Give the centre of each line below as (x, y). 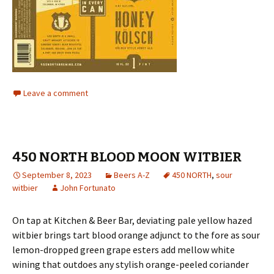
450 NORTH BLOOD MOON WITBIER (127, 157)
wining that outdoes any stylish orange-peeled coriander (131, 264)
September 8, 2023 (57, 175)
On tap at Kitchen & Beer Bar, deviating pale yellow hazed (132, 220)
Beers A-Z (132, 175)
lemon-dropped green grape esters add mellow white (124, 250)
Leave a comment (56, 93)
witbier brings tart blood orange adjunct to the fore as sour (136, 235)
